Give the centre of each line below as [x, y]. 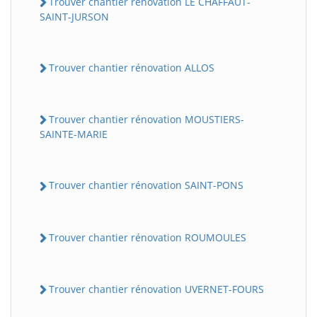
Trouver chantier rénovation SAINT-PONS [146, 185]
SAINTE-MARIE [74, 134]
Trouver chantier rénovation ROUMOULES [148, 237]
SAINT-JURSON [74, 16]
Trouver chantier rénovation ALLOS [132, 67]
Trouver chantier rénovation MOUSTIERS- [146, 120]
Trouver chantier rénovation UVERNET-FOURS [156, 289]
